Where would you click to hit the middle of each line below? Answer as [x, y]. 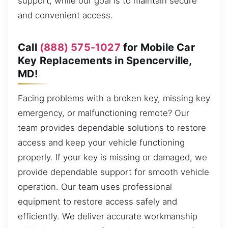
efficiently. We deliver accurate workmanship [108, 216]
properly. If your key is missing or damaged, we [112, 157]
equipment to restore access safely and [97, 201]
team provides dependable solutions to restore [112, 127]
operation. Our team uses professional [95, 187]
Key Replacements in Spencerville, [105, 60]
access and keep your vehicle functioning [101, 142]
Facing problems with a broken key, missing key [114, 98]
